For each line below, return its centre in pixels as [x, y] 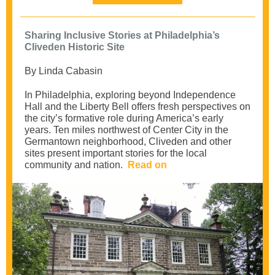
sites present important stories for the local [116, 153]
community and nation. [76, 165]
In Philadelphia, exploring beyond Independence [130, 95]
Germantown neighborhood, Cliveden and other [128, 141]
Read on [147, 165]
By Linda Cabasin [64, 71]
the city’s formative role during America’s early [124, 118]
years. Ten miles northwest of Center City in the [126, 130]
